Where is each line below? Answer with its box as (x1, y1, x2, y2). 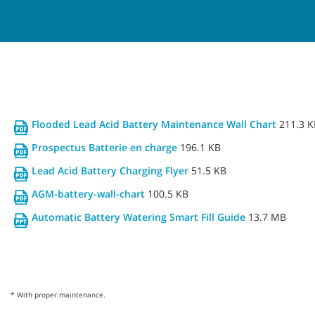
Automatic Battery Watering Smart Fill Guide (32, 210, 245, 224)
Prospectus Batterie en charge (32, 140, 177, 154)
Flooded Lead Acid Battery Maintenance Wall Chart (32, 117, 276, 131)
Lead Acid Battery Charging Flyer (32, 163, 188, 177)
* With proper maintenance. (11, 289, 105, 300)
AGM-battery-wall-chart (32, 186, 145, 200)
